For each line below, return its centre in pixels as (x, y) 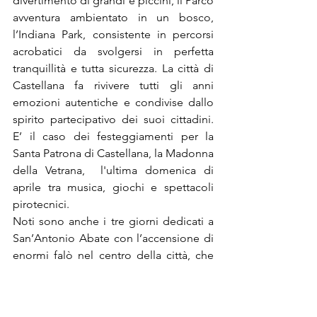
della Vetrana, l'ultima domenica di (113, 171)
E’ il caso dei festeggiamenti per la (113, 137)
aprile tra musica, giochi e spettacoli (113, 188)
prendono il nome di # (73, 272)
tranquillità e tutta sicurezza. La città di (113, 69)
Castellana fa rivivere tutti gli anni (113, 86)
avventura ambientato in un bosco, (113, 18)
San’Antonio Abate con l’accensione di (113, 238)
